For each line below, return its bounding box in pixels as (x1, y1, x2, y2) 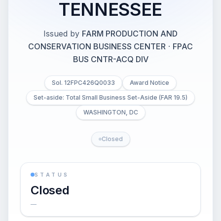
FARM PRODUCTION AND (82, 29, 178, 38)
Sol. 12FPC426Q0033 (52, 79, 115, 86)
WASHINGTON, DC (83, 109, 138, 116)
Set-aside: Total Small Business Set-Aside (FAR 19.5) (34, 94, 187, 101)
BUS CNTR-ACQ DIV (73, 54, 148, 64)
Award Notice (130, 79, 169, 86)
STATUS (35, 171, 70, 178)
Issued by (43, 29, 79, 38)
